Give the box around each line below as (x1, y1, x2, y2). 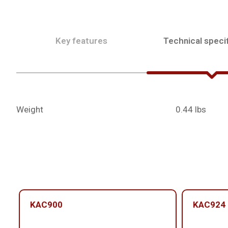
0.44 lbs (176, 104, 207, 115)
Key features (55, 36, 107, 46)
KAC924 (193, 199, 225, 210)
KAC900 (30, 199, 63, 210)
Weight (16, 104, 43, 115)
